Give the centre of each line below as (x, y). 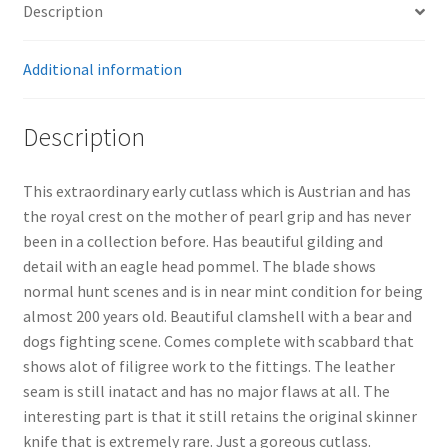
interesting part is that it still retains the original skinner (219, 415)
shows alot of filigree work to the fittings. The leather (208, 365)
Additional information (102, 69)
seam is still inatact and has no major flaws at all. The (206, 390)
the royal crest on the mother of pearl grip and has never (216, 215)
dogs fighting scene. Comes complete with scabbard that (218, 340)
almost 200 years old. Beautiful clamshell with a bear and (217, 315)
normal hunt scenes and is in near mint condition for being (222, 290)
